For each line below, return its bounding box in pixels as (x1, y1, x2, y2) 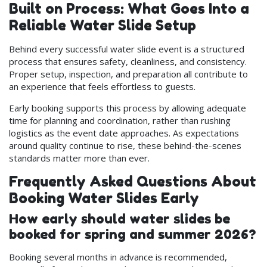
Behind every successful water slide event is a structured (9, 42, 244, 55)
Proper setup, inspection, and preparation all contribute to (9, 67, 248, 80)
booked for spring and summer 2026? (9, 226, 256, 243)
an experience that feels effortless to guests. (9, 80, 195, 92)
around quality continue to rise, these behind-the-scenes (9, 139, 241, 151)
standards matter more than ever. (9, 151, 150, 164)
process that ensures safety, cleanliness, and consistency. (9, 55, 247, 67)
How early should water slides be (9, 210, 230, 227)
